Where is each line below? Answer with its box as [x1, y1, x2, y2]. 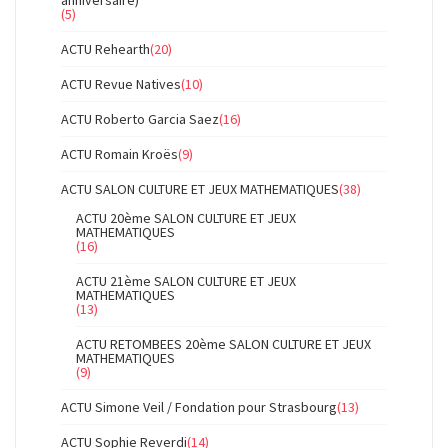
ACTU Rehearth [61, 40, 150, 58]
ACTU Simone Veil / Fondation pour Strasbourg [61, 398, 337, 416]
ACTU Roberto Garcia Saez [61, 110, 219, 128]
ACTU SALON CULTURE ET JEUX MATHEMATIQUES [61, 180, 339, 198]
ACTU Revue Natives [61, 75, 181, 93]
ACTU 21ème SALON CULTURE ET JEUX [76, 272, 296, 290]
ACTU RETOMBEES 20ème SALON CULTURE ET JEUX [76, 335, 371, 353]
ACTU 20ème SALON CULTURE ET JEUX [76, 209, 296, 227]
